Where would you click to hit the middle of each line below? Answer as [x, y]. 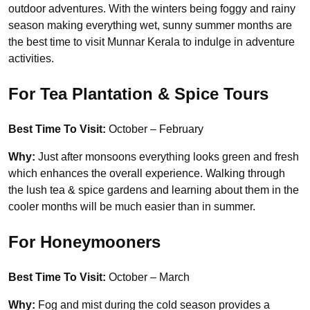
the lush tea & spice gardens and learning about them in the [154, 190]
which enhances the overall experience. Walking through [147, 174]
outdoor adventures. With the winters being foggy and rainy [152, 9]
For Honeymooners [84, 242]
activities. [31, 59]
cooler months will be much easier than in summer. [132, 207]
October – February [155, 129]
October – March [148, 277]
